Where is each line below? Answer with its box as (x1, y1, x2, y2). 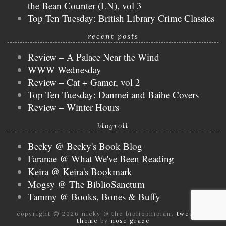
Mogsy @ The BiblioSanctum (28, 178, 145, 191)
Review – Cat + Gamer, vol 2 (28, 76, 140, 89)
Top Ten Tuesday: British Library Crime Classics (28, 12, 214, 25)
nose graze (110, 217, 150, 225)
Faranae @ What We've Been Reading (28, 152, 174, 165)
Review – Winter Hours (28, 101, 119, 114)
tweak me (177, 210, 209, 218)
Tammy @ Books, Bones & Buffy (28, 190, 160, 203)
